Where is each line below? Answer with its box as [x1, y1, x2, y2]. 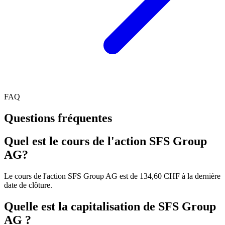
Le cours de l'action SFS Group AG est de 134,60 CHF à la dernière [4, 172, 220, 181]
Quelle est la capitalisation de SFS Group [4, 200, 216, 213]
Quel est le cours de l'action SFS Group [4, 135, 207, 148]
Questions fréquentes [4, 111, 112, 125]
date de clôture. [4, 181, 52, 190]
